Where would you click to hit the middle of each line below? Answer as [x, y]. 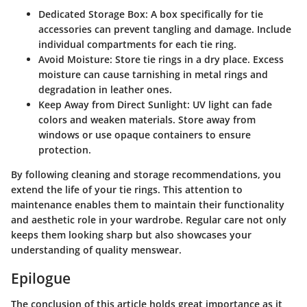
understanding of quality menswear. [96, 249]
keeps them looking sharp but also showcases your [131, 234]
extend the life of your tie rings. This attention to [127, 189]
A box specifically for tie [206, 14]
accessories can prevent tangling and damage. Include [165, 29]
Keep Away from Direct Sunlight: [114, 104]
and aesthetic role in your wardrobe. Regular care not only [149, 219]
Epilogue [41, 278]
